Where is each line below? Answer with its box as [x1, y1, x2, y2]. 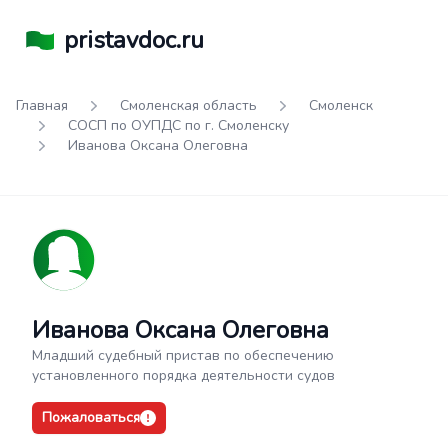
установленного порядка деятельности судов [32, 366, 335, 385]
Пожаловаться [42, 408, 140, 427]
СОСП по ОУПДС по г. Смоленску [68, 116, 289, 135]
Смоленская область [120, 96, 257, 115]
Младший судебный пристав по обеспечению [32, 346, 334, 365]
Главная [16, 96, 68, 115]
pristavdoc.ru [64, 24, 204, 56]
